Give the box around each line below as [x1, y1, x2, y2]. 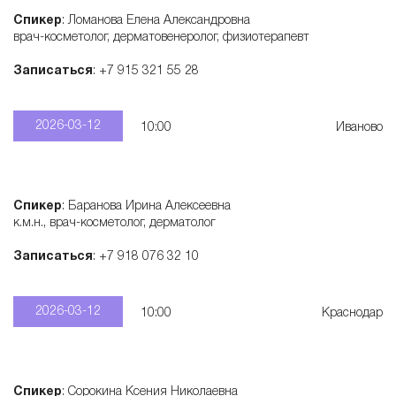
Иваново [336, 122, 383, 133]
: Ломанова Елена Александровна [62, 15, 250, 27]
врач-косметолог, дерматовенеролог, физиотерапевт [13, 32, 309, 43]
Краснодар [322, 308, 383, 319]
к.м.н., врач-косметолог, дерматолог [13, 217, 216, 229]
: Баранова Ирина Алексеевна [62, 201, 231, 212]
